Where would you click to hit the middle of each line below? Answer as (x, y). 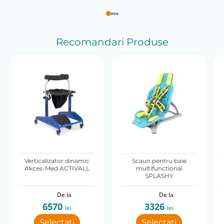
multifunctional (159, 168)
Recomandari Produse (112, 42)
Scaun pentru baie (159, 161)
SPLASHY (159, 176)
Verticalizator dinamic (57, 161)
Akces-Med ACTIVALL (57, 168)
